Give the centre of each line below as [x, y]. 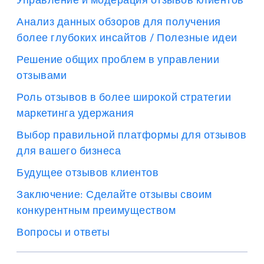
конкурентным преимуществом [96, 210]
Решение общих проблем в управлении [118, 59]
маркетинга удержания [75, 113]
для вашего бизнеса [69, 151]
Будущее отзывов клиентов [88, 172]
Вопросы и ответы [63, 232]
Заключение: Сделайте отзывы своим [114, 194]
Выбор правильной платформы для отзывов [131, 135]
